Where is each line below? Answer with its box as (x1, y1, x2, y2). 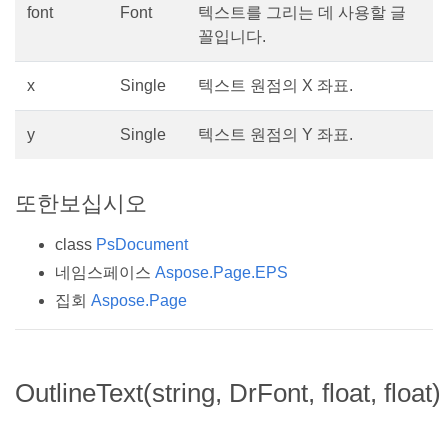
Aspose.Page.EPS (155, 264, 288, 282)
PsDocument (96, 236, 188, 254)
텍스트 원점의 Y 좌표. (198, 126, 353, 144)
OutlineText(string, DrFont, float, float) (15, 379, 441, 408)
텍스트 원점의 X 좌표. (198, 77, 353, 95)
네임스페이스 (55, 264, 155, 282)
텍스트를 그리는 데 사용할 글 (198, 4, 406, 22)
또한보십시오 (15, 191, 147, 217)
